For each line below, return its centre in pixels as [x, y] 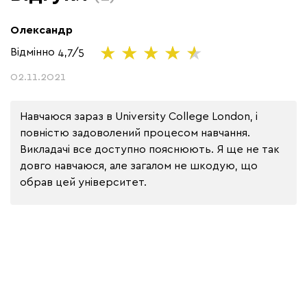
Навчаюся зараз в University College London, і [139, 115]
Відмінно [34, 51]
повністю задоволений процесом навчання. [135, 132]
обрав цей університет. [83, 181]
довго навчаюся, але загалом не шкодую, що [139, 165]
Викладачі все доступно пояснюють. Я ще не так [150, 148]
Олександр [41, 29]
